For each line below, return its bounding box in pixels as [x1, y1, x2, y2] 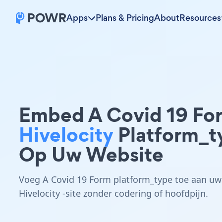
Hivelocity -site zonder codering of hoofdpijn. [19, 187, 208, 199]
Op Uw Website [19, 140, 164, 168]
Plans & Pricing [96, 12, 154, 24]
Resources [179, 12, 221, 24]
